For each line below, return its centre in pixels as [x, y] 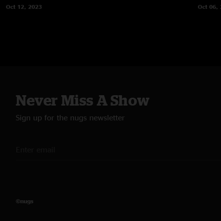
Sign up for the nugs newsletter [70, 117]
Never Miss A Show [83, 100]
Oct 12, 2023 [24, 6]
